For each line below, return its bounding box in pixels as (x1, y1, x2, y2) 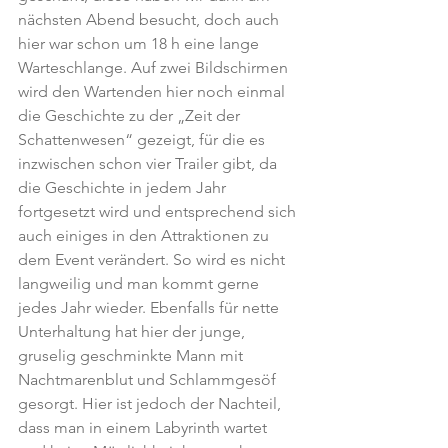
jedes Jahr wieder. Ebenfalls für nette (18, 298, 283, 317)
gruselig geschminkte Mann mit (18, 346, 247, 365)
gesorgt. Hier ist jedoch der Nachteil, (18, 394, 285, 413)
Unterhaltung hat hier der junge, (18, 322, 249, 341)
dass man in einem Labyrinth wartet (18, 418, 271, 437)
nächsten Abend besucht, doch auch (18, 10, 283, 29)
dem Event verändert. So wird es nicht (18, 250, 289, 269)
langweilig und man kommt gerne (18, 274, 263, 293)
